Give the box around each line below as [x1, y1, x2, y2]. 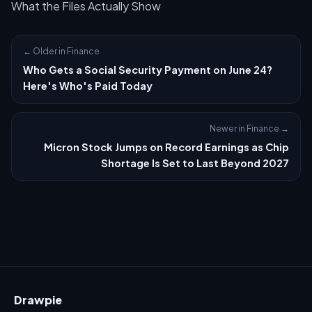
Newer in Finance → [210, 123, 289, 134]
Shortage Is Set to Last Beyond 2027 [101, 156, 289, 169]
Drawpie [14, 292, 62, 307]
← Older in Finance [23, 45, 100, 56]
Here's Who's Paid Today [23, 79, 153, 92]
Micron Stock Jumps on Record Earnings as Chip [44, 140, 289, 153]
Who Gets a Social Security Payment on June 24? [23, 63, 272, 76]
